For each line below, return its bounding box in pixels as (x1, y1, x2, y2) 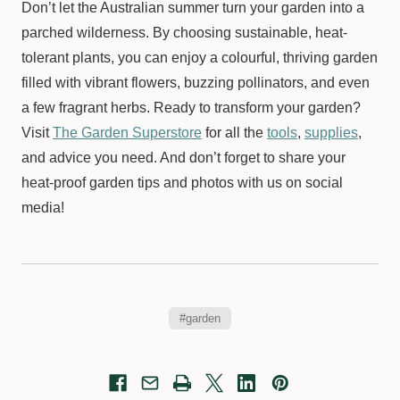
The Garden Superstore (53, 125, 202, 140)
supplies (304, 125, 358, 140)
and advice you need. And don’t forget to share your (21, 150, 346, 165)
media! (21, 200, 64, 215)
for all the (202, 125, 267, 140)
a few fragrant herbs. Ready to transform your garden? (21, 100, 361, 115)
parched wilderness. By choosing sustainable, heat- (21, 25, 347, 40)
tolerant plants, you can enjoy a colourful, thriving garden (21, 50, 378, 65)
